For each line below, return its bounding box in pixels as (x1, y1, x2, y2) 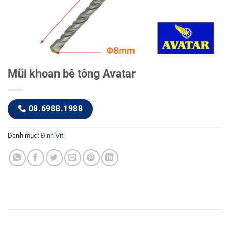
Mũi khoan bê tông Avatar (8, 67, 136, 81)
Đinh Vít (41, 131, 63, 139)
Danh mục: (8, 131, 41, 139)
